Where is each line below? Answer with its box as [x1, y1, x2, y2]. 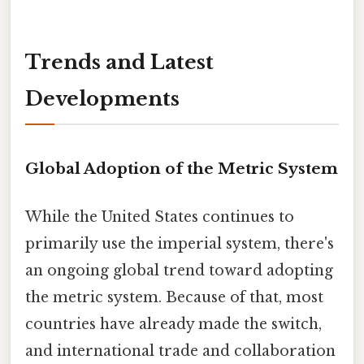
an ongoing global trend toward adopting [25, 261, 333, 279]
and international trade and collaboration [25, 341, 336, 360]
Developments [25, 86, 180, 110]
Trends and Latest [25, 50, 214, 74]
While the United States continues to [25, 207, 294, 226]
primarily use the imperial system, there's [25, 234, 334, 253]
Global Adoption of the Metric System [25, 158, 338, 178]
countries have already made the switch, [25, 314, 322, 333]
